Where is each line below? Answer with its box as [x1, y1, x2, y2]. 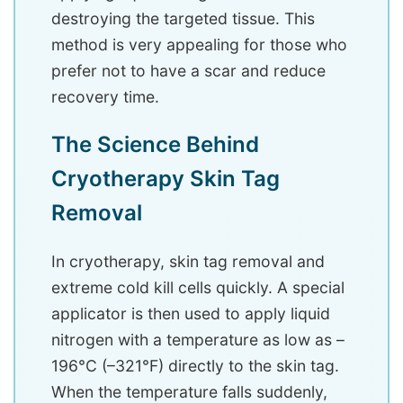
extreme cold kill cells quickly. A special [51, 277, 345, 297]
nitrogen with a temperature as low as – [51, 329, 345, 349]
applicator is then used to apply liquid [51, 303, 330, 323]
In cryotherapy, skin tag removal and [51, 251, 325, 271]
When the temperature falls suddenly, [51, 381, 327, 401]
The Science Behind [51, 130, 259, 157]
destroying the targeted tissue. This [51, 8, 315, 28]
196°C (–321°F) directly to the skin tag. [51, 355, 339, 375]
